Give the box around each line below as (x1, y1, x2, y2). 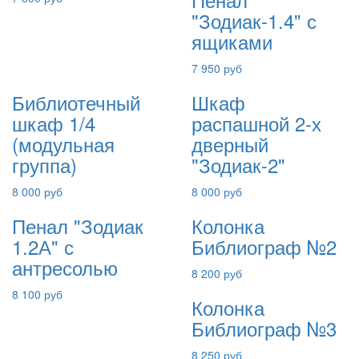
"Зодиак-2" (192, 151, 285, 179)
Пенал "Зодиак (12, 212, 143, 240)
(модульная (12, 130, 115, 158)
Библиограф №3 (192, 314, 337, 342)
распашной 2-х (192, 109, 321, 137)
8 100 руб (12, 286, 63, 302)
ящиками (192, 27, 272, 55)
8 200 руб (192, 265, 242, 281)
